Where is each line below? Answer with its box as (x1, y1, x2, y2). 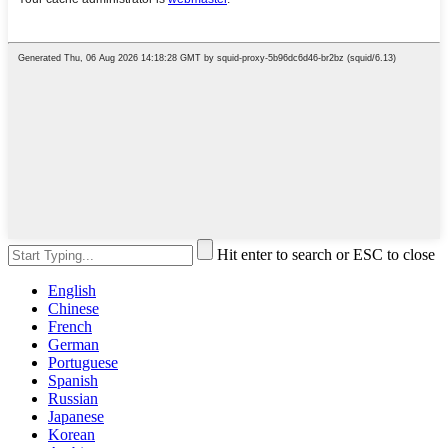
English (48, 281, 96, 299)
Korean (48, 425, 95, 443)
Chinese (48, 299, 99, 317)
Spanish (48, 371, 98, 389)
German (48, 335, 99, 353)
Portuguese (48, 353, 118, 371)
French (48, 317, 92, 335)
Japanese (48, 407, 104, 425)
